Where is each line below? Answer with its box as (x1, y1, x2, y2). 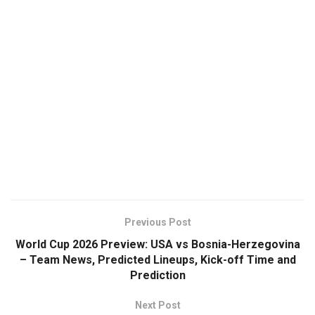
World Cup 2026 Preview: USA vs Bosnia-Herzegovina (15, 237, 300, 251)
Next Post (134, 299, 181, 311)
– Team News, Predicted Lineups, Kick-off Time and (19, 252, 296, 266)
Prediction (129, 268, 186, 282)
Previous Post (124, 216, 191, 228)
